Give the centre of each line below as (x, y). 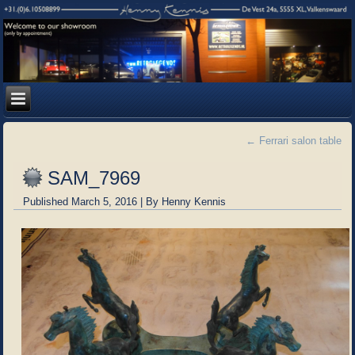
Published (46, 201)
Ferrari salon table (298, 140)
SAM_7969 (94, 177)
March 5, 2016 (105, 201)
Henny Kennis (194, 201)
